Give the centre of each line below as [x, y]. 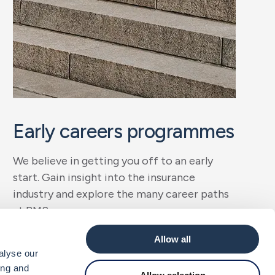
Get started [55, 243]
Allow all [172, 239]
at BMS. [32, 211]
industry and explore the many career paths [121, 194]
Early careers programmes [124, 131]
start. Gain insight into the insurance [104, 177]
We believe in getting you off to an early [113, 161]
